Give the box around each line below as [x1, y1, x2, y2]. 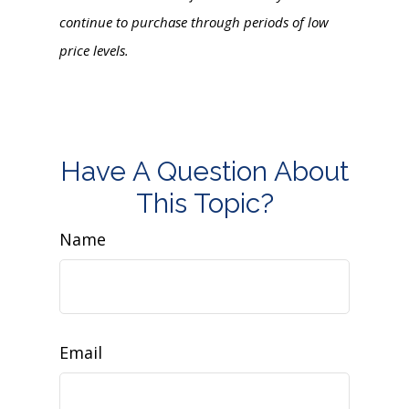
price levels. [59, 41, 129, 59]
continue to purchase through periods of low [59, 13, 329, 31]
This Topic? [135, 187, 274, 219]
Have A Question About [60, 155, 349, 187]
